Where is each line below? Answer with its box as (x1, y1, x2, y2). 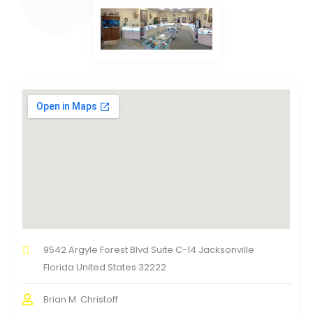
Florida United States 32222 (43, 261, 167, 275)
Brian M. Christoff (43, 293, 119, 307)
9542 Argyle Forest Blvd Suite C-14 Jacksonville (43, 243, 255, 257)
